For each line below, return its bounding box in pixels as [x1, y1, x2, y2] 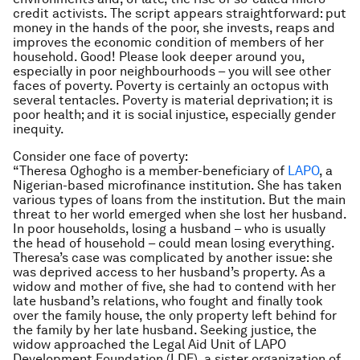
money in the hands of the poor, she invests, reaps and [13, 20, 335, 35]
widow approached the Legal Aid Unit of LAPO [13, 337, 286, 352]
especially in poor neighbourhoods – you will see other [13, 63, 331, 79]
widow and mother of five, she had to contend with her [13, 279, 336, 294]
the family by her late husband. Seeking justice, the [13, 322, 317, 337]
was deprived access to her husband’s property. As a [13, 264, 325, 280]
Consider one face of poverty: [13, 149, 188, 164]
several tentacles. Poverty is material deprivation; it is [13, 92, 333, 108]
